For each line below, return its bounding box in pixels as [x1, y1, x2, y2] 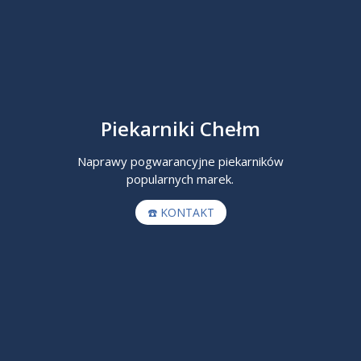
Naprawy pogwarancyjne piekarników [77, 153, 284, 169]
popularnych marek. [127, 171, 234, 187]
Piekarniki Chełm [101, 115, 260, 142]
